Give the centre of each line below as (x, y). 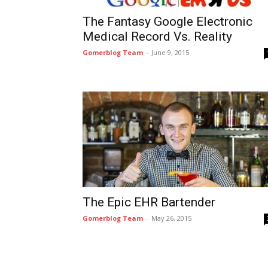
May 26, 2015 (171, 218)
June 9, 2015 (170, 52)
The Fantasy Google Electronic (167, 22)
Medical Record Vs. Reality (157, 36)
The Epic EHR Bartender (149, 202)
